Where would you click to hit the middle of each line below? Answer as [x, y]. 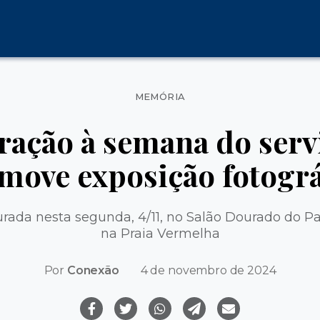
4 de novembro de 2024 [208, 270]
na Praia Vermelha [160, 233]
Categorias [194, 91]
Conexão [93, 270]
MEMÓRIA [160, 96]
